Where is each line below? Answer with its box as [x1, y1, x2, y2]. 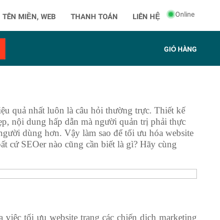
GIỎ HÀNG [164, 45, 197, 53]
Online [175, 10, 194, 18]
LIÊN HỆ [133, 12, 160, 21]
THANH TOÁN [71, 12, 118, 21]
